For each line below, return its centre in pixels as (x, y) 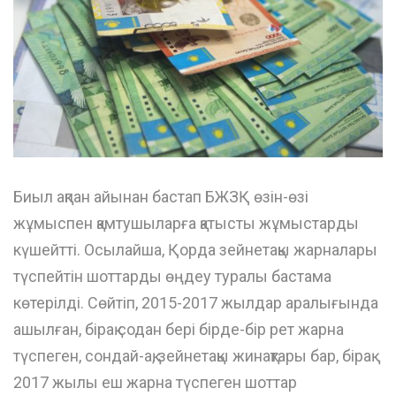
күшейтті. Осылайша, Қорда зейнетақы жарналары (195, 249)
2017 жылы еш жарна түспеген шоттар (155, 382)
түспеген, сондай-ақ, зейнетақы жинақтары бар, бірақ (192, 355)
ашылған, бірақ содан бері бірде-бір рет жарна (179, 329)
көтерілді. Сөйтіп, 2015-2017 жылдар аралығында (196, 302)
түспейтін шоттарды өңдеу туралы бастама (172, 276)
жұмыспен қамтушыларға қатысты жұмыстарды (186, 223)
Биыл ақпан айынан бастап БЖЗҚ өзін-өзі (161, 196)
